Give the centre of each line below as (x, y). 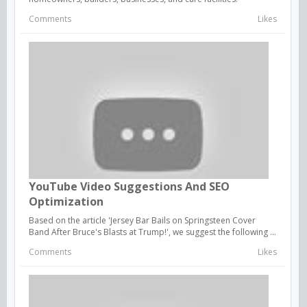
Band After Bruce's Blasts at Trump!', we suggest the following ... (152, 232)
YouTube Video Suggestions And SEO (129, 186)
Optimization (66, 201)
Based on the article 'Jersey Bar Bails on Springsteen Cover (142, 220)
